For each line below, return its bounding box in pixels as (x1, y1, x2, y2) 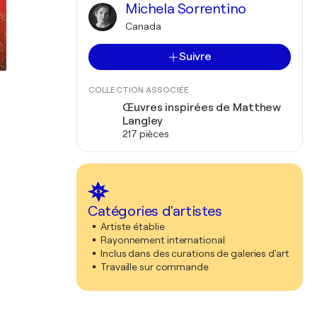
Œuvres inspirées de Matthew (122, 101, 282, 114)
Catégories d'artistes (88, 203, 222, 219)
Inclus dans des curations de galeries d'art (100, 248, 289, 259)
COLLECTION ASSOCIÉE (88, 85, 189, 95)
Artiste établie (100, 221, 165, 232)
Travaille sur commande (100, 261, 209, 272)
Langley (122, 115, 163, 127)
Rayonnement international (100, 234, 225, 246)
